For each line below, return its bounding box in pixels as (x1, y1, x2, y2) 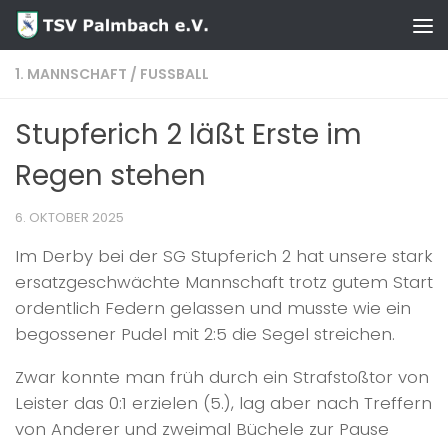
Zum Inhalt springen (27, 20, 199, 43)
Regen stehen (15, 156, 206, 195)
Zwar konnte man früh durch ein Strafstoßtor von (15, 364, 429, 389)
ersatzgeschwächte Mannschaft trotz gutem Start (15, 270, 433, 294)
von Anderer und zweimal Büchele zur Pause (15, 416, 389, 441)
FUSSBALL (140, 64, 209, 84)
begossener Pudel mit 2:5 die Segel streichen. (15, 322, 395, 346)
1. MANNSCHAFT (15, 64, 127, 84)
